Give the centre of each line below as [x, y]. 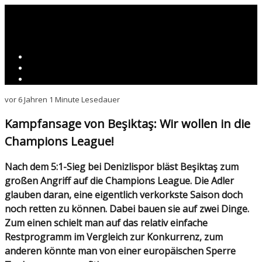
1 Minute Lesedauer [84, 99]
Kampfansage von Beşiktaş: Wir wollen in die [127, 123]
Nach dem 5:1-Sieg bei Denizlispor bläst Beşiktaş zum [8, 167]
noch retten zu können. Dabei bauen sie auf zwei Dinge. [127, 209]
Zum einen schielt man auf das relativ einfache [106, 223]
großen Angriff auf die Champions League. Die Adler [119, 181]
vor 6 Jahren [26, 99]
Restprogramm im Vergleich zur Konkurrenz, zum [114, 237]
